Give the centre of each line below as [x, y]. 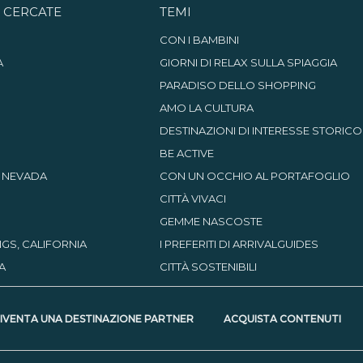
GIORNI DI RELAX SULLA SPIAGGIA [248, 62]
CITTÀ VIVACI [192, 198]
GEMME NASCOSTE [211, 221]
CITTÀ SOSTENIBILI [208, 266]
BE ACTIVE [186, 153]
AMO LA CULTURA [206, 107]
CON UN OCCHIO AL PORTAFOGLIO [254, 175]
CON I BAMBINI [199, 39]
